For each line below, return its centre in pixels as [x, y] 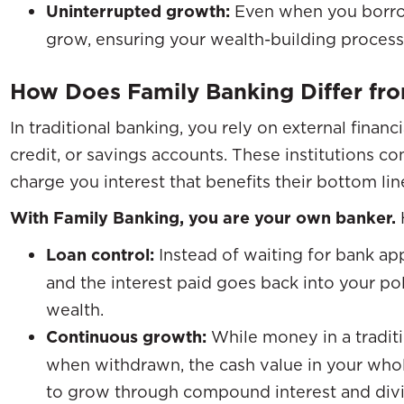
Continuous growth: [126, 336]
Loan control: [100, 254]
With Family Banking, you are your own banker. [203, 217]
